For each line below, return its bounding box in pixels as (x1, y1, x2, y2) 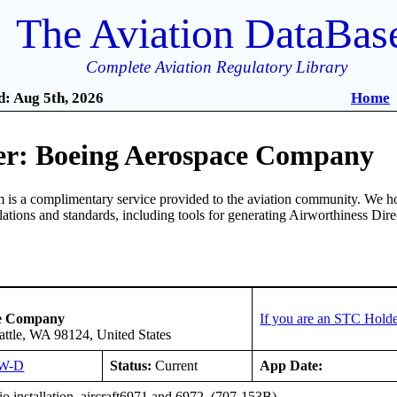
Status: (110, 357, 152, 373)
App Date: (260, 357, 323, 373)
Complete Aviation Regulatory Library (86, 58, 348, 76)
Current (152, 357, 198, 373)
